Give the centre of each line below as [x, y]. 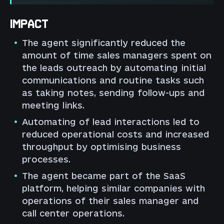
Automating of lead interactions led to [111, 122]
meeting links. [53, 105]
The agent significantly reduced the [104, 43]
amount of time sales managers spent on [117, 55]
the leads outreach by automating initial [114, 68]
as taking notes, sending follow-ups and [113, 93]
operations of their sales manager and [110, 201]
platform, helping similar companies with [113, 188]
